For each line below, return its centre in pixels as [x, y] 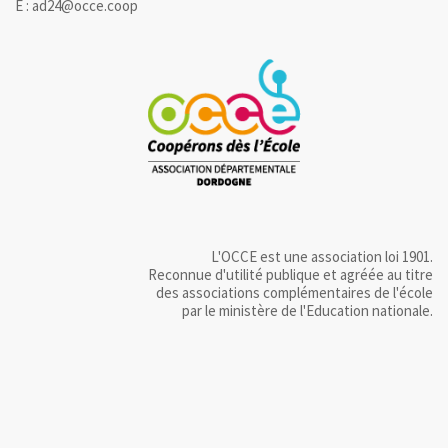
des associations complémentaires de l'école [294, 292]
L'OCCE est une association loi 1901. [322, 256]
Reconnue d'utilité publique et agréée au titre [290, 274]
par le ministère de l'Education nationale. [307, 310]
